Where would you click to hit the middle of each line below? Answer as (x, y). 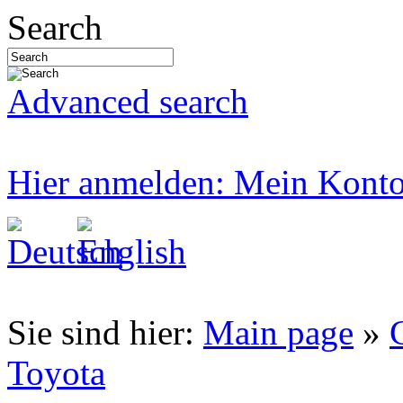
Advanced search (128, 101)
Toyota (56, 373)
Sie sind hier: (105, 332)
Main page (278, 332)
